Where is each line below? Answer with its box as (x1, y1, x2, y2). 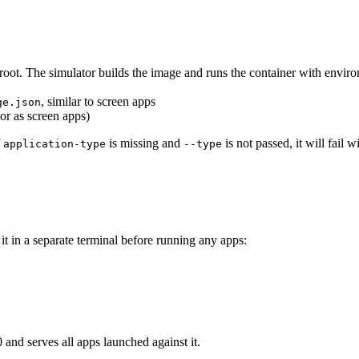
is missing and (106, 136, 184, 151)
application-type (3, 138, 106, 151)
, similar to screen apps (41, 95, 155, 109)
